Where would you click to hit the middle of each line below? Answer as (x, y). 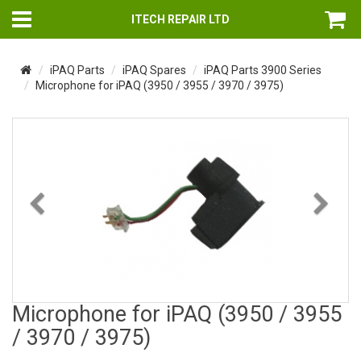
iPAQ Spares (154, 70)
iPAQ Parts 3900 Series (263, 70)
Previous (79, 203)
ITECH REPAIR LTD (180, 19)
